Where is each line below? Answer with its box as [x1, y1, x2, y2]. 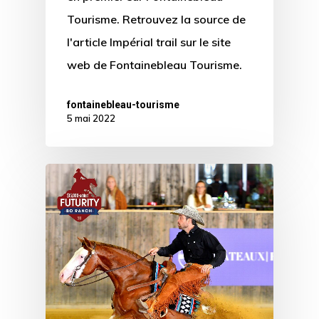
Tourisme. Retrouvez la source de [67, 12, 246, 27]
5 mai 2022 [67, 113, 115, 125]
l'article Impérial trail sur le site [67, 35, 231, 50]
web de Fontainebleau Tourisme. [67, 58, 242, 73]
